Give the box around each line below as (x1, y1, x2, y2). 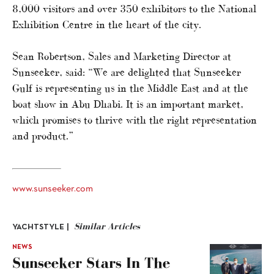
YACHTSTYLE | (12, 223, 69, 231)
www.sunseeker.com (12, 184, 93, 193)
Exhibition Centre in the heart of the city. (12, 18, 201, 31)
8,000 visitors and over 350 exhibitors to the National (12, 2, 256, 15)
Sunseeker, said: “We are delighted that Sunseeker (12, 65, 241, 78)
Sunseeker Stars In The (12, 254, 170, 271)
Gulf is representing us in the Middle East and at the (12, 81, 248, 94)
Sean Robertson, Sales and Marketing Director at (12, 50, 231, 62)
